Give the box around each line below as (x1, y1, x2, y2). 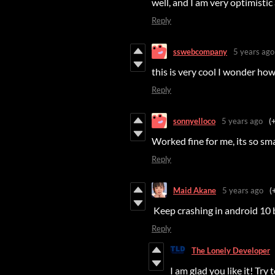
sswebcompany (173, 46, 227, 56)
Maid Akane (173, 185, 216, 195)
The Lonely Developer (192, 245, 270, 255)
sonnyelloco (173, 115, 215, 126)
